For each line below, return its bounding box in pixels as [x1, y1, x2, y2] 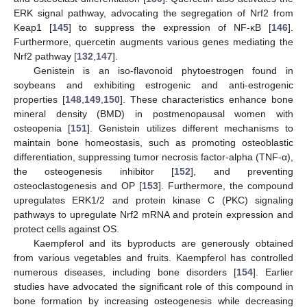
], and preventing [191, 166, 294, 177]
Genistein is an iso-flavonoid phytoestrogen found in [33, 65, 293, 77]
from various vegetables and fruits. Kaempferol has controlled [14, 252, 293, 264]
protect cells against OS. [14, 223, 119, 235]
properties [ [14, 94, 65, 106]
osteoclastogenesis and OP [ [14, 180, 142, 192]
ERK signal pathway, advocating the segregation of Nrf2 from [14, 8, 293, 19]
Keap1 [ [14, 22, 52, 34]
